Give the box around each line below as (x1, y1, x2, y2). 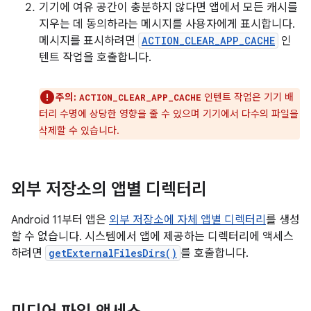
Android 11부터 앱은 (11, 213, 109, 227)
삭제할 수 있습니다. (39, 124, 119, 137)
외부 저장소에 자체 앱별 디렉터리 (109, 213, 266, 227)
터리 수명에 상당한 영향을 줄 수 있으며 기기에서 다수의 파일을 (39, 108, 299, 120)
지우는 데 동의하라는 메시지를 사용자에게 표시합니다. (39, 17, 295, 31)
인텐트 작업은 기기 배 (201, 91, 294, 103)
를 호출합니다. (180, 246, 249, 260)
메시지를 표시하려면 (39, 34, 138, 48)
